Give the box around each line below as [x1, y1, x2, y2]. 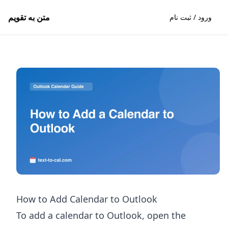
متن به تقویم [8, 12, 50, 23]
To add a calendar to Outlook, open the [16, 209, 186, 221]
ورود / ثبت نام [169, 12, 212, 22]
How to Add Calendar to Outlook [16, 192, 157, 205]
